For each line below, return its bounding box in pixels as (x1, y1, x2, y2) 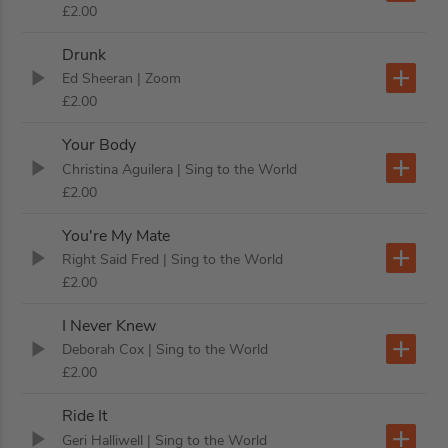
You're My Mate (62, 224, 171, 247)
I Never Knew (62, 315, 157, 338)
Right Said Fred (62, 249, 160, 269)
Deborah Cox (62, 340, 145, 360)
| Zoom (137, 69, 182, 89)
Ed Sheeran (62, 69, 134, 89)
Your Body (62, 134, 137, 157)
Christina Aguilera (62, 159, 174, 179)
